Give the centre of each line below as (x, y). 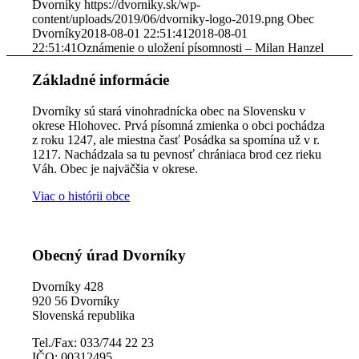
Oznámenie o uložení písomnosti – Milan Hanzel (201, 48)
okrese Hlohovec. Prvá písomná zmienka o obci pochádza (179, 125)
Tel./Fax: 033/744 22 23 (93, 343)
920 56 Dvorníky (76, 301)
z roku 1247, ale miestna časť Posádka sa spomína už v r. (176, 139)
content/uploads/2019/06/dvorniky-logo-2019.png (158, 19)
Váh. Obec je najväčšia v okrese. (115, 168)
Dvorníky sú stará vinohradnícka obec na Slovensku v (169, 111)
